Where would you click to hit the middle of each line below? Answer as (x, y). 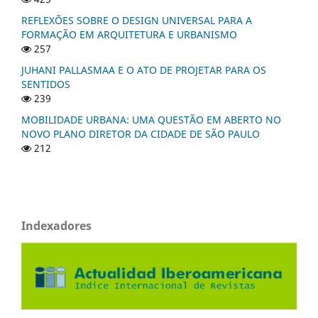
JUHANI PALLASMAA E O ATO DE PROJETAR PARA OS (144, 70)
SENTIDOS (46, 84)
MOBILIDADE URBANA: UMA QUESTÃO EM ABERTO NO (151, 119)
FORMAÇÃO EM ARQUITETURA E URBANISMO (129, 34)
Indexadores (56, 225)
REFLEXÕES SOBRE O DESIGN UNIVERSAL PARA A (137, 20)
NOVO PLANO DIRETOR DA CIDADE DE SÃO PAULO (141, 133)
